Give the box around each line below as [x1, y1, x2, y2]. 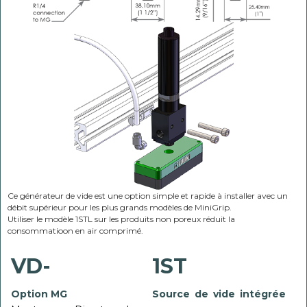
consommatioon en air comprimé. [8, 225, 143, 236]
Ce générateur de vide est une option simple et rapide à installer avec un [8, 191, 288, 201]
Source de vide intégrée [152, 288, 286, 301]
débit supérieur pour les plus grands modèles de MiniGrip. [8, 202, 234, 213]
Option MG [11, 288, 67, 301]
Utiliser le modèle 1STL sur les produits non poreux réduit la [8, 214, 235, 225]
